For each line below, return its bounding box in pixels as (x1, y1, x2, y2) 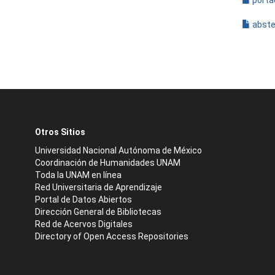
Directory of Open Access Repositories (35, 231, 188, 241)
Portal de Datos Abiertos (35, 195, 132, 204)
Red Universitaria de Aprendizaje (35, 182, 162, 192)
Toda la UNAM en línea (35, 170, 122, 180)
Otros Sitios (35, 127, 85, 137)
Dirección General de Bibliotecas (35, 207, 161, 217)
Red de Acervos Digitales (35, 219, 133, 229)
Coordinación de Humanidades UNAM (35, 158, 180, 168)
